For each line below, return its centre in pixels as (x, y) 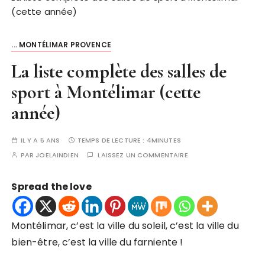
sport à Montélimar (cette (106, 92)
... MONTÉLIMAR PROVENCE (61, 45)
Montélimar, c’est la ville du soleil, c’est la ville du (125, 226)
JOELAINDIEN (57, 155)
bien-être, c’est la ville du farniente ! (97, 242)
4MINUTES (164, 140)
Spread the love (51, 187)
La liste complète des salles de (119, 71)
